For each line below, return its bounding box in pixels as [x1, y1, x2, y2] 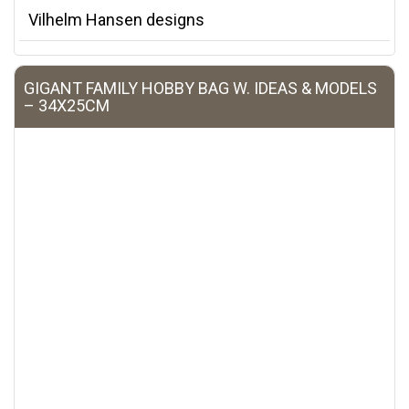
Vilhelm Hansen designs [28, 10, 204, 30]
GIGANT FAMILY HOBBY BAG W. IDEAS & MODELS [24, 79, 377, 99]
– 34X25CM [24, 96, 110, 116]
